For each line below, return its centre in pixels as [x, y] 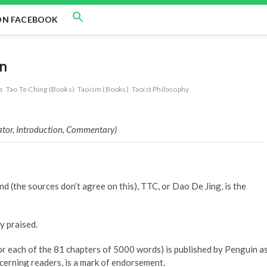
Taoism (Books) [103, 89]
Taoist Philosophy [160, 89]
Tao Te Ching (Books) [41, 89]
